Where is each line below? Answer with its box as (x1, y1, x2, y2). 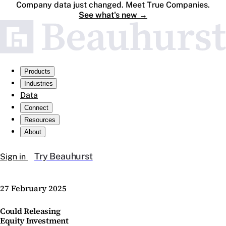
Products (24, 68, 50, 76)
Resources (24, 116, 55, 124)
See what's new (79, 10, 137, 20)
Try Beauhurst (34, 151, 93, 162)
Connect (24, 104, 48, 112)
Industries (24, 80, 53, 88)
